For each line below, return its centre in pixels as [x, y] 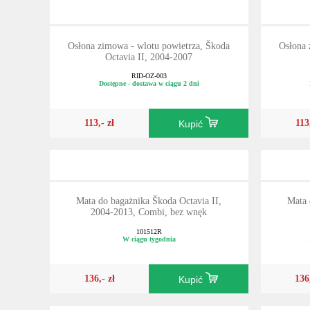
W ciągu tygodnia [149, 239]
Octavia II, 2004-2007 [149, 57]
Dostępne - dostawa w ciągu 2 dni [149, 84]
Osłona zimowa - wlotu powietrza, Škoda [149, 46]
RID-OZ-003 [149, 76]
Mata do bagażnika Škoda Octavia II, [149, 201]
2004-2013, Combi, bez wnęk [149, 212]
